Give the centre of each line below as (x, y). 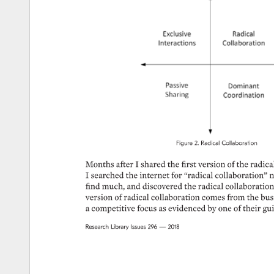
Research (98, 227)
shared (154, 164)
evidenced (187, 209)
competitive (113, 209)
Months (100, 164)
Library (120, 227)
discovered (163, 187)
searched (108, 176)
